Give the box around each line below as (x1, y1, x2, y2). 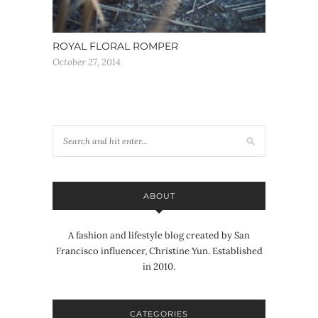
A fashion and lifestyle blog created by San (68, 229, 250, 242)
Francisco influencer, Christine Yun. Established (55, 245, 263, 258)
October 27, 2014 (53, 56, 121, 69)
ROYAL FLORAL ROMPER (53, 40, 178, 53)
